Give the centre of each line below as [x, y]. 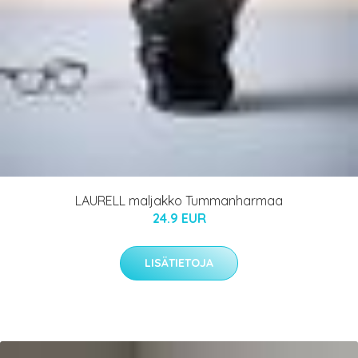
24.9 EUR [179, 219]
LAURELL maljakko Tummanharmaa [179, 201]
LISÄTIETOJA [179, 263]
